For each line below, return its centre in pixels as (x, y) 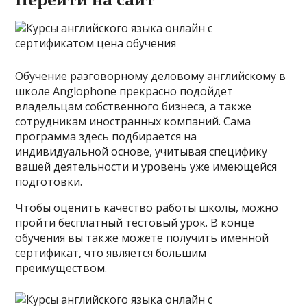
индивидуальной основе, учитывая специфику (142, 151)
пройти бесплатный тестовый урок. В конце (135, 223)
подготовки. (49, 182)
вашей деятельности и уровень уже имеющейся (146, 167)
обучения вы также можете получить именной (142, 238)
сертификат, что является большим (111, 253)
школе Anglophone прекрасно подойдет (124, 91)
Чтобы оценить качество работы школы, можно (147, 208)
